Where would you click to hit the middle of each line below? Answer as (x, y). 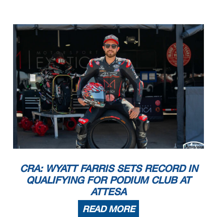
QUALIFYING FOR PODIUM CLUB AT (108, 179)
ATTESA (108, 191)
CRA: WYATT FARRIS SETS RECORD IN (108, 168)
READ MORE (108, 209)
